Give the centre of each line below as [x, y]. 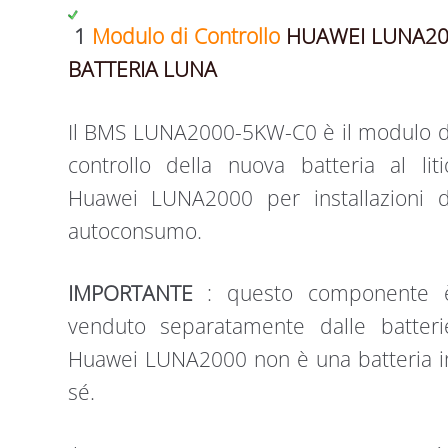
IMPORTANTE [130, 293]
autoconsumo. [134, 230]
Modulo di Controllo [189, 36]
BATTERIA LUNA [142, 69]
